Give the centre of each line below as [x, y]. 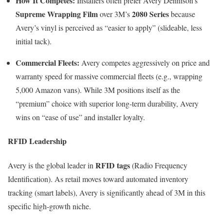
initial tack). [34, 41]
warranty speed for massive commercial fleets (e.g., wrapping [109, 76]
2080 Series [150, 14]
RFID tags [113, 165]
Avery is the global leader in [52, 165]
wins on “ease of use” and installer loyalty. [80, 117]
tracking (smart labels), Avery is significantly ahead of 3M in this [107, 192]
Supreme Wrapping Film [57, 14]
